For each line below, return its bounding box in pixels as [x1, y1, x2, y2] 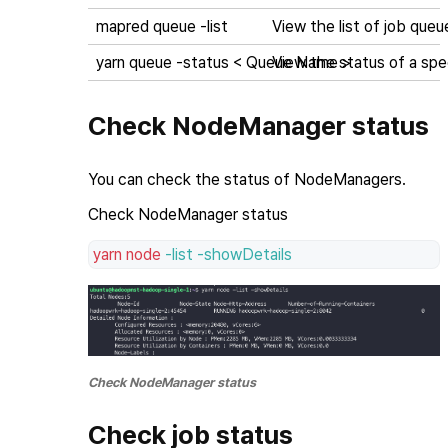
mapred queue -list [96, 17, 228, 37]
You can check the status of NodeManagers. [88, 170, 406, 190]
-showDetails [197, 245, 292, 265]
